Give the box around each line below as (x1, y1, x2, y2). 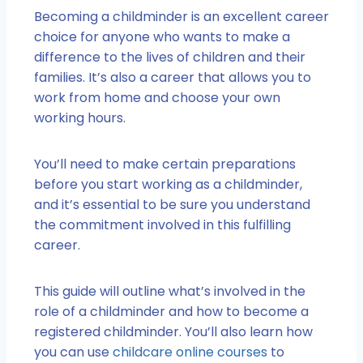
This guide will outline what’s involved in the (34, 281, 305, 301)
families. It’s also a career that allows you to (34, 67, 311, 87)
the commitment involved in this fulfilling (34, 215, 291, 234)
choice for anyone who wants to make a (34, 27, 290, 46)
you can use (34, 342, 113, 361)
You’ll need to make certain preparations (34, 154, 296, 173)
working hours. (34, 108, 126, 127)
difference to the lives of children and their (34, 47, 305, 66)
